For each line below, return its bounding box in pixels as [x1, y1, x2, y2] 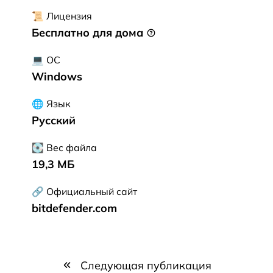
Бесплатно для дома [32, 26, 146, 40]
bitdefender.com [32, 201, 117, 215]
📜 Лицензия [32, 10, 92, 22]
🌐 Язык [32, 97, 70, 110]
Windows [32, 69, 82, 83]
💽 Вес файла [32, 141, 97, 154]
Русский [32, 113, 76, 127]
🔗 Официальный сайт [32, 185, 137, 197]
